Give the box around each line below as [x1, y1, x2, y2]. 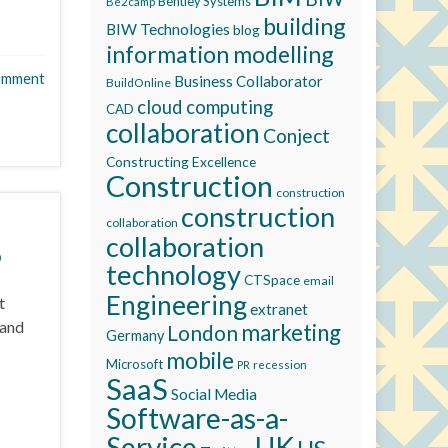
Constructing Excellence [106, 153, 256, 170]
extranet [250, 300, 308, 318]
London [167, 321, 238, 345]
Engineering [106, 289, 247, 321]
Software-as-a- [106, 401, 288, 435]
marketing [241, 319, 341, 346]
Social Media [171, 385, 257, 403]
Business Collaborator [174, 72, 323, 90]
